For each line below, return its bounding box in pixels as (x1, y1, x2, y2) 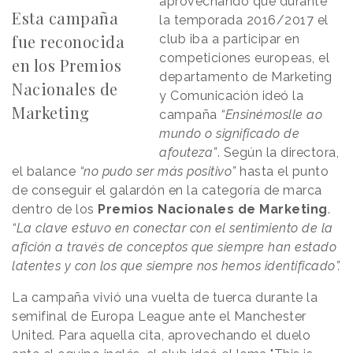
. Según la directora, (217, 145, 340, 161)
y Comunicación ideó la (159, 88, 304, 104)
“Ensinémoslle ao (221, 107, 323, 123)
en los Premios (12, 54, 121, 76)
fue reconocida (12, 31, 124, 53)
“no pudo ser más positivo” (79, 164, 236, 180)
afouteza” (159, 145, 217, 161)
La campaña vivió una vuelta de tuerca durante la (12, 290, 318, 306)
